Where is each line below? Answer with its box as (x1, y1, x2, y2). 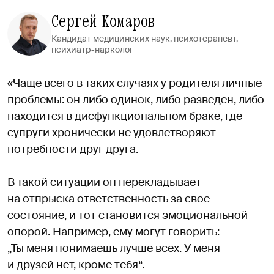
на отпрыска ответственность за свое (7, 191, 210, 206)
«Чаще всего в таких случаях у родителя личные (7, 75, 262, 91)
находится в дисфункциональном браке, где (7, 108, 242, 124)
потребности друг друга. (7, 141, 141, 157)
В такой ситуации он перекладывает (7, 174, 201, 190)
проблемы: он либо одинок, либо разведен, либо (7, 92, 264, 107)
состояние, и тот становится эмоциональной (7, 207, 248, 223)
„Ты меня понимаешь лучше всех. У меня (7, 240, 220, 256)
